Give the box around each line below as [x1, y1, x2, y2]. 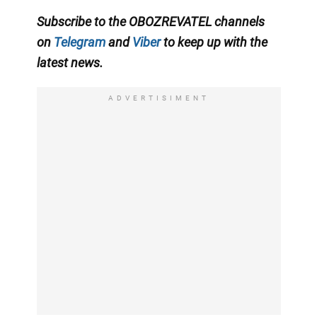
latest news [36, 54, 100, 70]
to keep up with [163, 34, 247, 50]
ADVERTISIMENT [108, 93, 209, 102]
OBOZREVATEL [128, 13, 214, 29]
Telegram [53, 34, 105, 50]
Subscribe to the [36, 13, 129, 29]
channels [214, 13, 265, 29]
